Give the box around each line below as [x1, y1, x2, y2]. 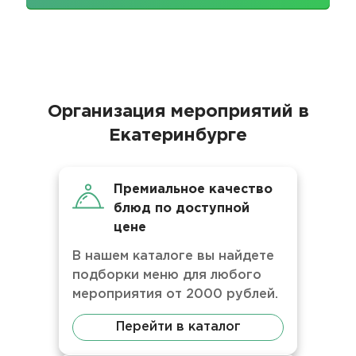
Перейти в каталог [115, 321, 241, 333]
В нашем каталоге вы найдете [72, 250, 274, 262]
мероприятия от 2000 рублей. [72, 288, 278, 300]
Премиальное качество [114, 184, 273, 195]
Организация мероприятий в [47, 104, 309, 120]
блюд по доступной [114, 203, 250, 215]
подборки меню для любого [72, 269, 261, 281]
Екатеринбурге [109, 128, 247, 144]
